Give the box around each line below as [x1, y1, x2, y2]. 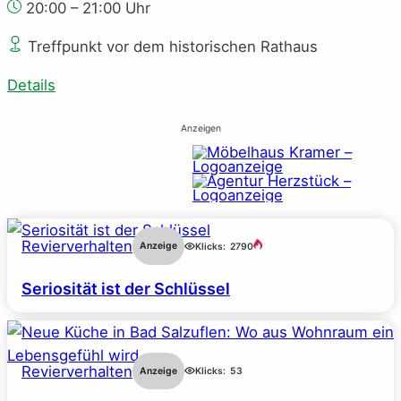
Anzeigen [180, 123, 221, 135]
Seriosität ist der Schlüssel [21, 278, 230, 298]
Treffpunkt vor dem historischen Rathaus [23, 38, 318, 56]
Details [7, 75, 55, 94]
